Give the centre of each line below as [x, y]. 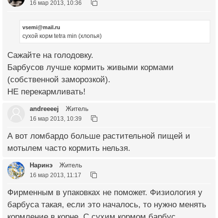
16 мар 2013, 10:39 [56, 118]
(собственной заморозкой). [59, 79]
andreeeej [44, 109]
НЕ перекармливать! [46, 91]
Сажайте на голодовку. [50, 55]
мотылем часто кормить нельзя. [69, 148]
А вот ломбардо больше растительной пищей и [99, 136]
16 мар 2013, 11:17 [55, 175]
